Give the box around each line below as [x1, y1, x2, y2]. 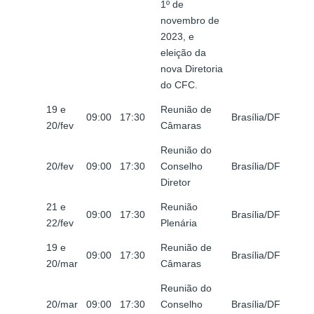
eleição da [161, 47, 206, 59]
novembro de [161, 15, 219, 27]
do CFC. [161, 79, 198, 91]
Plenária [161, 217, 197, 229]
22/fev [46, 217, 74, 229]
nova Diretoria [161, 63, 223, 75]
